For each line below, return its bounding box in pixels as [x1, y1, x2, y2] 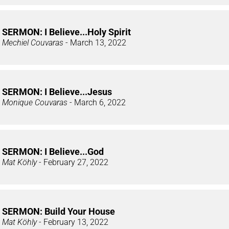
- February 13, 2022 [37, 217, 108, 227]
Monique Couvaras [2, 97, 67, 107]
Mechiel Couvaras [2, 37, 63, 48]
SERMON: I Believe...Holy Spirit [2, 26, 131, 37]
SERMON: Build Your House [2, 205, 115, 217]
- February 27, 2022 [37, 157, 108, 167]
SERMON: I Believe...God [2, 146, 104, 157]
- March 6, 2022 [67, 97, 126, 107]
